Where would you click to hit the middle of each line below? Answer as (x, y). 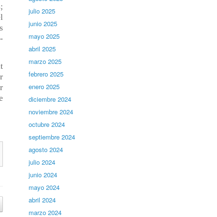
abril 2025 (42, 49)
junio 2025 (43, 23)
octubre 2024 (47, 124)
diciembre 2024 (50, 99)
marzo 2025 (45, 61)
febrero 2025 (46, 74)
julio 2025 (42, 11)
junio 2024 (43, 175)
